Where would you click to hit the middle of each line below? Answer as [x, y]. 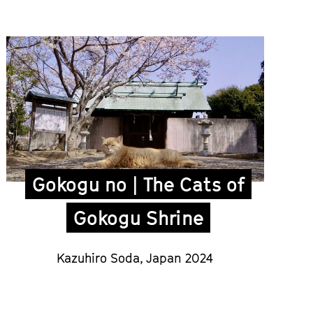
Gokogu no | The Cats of [139, 184]
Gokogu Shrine [139, 217]
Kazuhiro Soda [99, 258]
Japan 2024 [180, 258]
